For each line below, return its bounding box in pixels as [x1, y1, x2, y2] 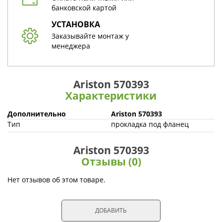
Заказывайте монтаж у [52, 31, 129, 41]
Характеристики [65, 89, 157, 103]
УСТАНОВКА [52, 19, 100, 30]
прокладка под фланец [111, 119, 189, 129]
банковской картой [52, 3, 116, 12]
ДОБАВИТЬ [95, 206, 127, 215]
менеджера [52, 41, 90, 51]
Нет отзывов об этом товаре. [7, 175, 106, 184]
